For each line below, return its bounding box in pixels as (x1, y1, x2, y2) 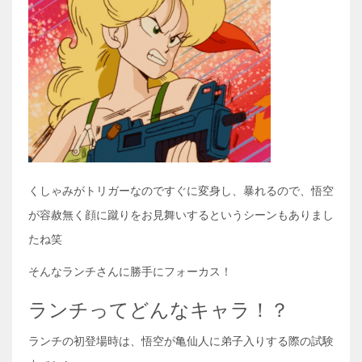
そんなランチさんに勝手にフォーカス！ (28, 265, 232, 278)
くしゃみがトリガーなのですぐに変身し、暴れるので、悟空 (28, 184, 334, 197)
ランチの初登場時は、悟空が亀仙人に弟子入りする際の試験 (28, 335, 334, 347)
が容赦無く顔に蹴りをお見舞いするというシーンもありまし (28, 208, 334, 221)
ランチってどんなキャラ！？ (28, 299, 289, 321)
